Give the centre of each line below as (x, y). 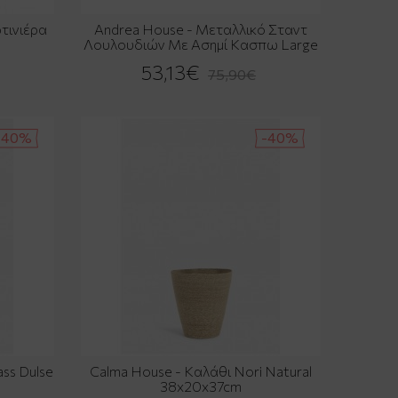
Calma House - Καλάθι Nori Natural (200, 371)
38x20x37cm (200, 386)
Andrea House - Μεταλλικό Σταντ (200, 29)
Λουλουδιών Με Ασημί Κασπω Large (200, 44)
